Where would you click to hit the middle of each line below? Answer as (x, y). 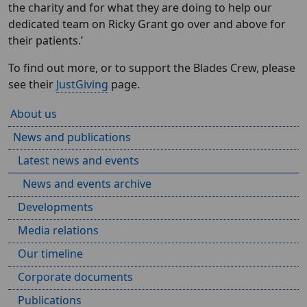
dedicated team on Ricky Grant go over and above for (147, 24)
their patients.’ (46, 41)
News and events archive (87, 184)
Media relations (58, 231)
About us (34, 114)
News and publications (72, 137)
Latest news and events (78, 161)
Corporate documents (75, 277)
